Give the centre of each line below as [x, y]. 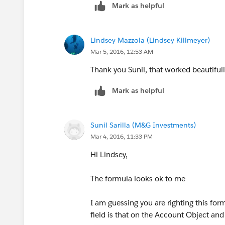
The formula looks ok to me [138, 178]
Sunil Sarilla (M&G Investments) [143, 125]
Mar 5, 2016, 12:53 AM [122, 51]
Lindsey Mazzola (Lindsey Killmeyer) [150, 40]
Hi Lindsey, [109, 154]
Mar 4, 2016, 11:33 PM [122, 136]
